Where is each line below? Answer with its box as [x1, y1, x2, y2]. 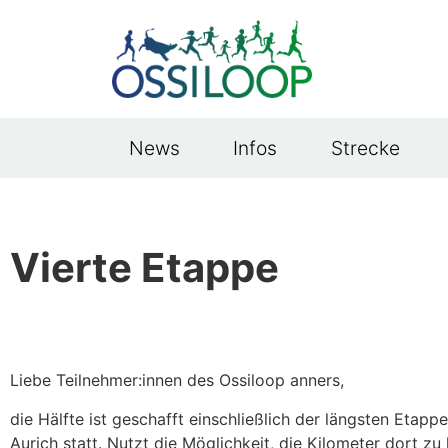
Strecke [331, 136, 401, 161]
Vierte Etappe [10, 243, 279, 293]
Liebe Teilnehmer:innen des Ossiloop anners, [10, 370, 344, 391]
